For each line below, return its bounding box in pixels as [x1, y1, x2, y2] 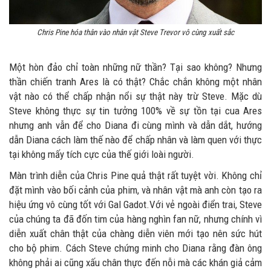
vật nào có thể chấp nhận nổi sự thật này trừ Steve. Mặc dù [9, 90, 262, 103]
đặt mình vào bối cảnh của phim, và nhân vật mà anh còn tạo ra [9, 184, 262, 197]
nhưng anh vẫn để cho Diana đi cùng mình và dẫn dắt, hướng [9, 119, 262, 132]
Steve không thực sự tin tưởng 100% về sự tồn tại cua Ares [9, 105, 262, 117]
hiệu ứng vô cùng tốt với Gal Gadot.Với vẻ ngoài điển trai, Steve [9, 198, 262, 211]
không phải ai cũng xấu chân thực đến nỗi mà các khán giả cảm [9, 256, 262, 269]
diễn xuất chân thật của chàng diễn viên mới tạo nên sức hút [9, 227, 262, 240]
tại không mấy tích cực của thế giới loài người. [9, 148, 194, 161]
